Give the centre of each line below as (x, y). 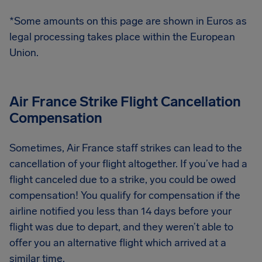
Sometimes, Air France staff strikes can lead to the (126, 148)
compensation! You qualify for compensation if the (125, 195)
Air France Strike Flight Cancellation (125, 101)
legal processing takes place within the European (122, 37)
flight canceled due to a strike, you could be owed (123, 180)
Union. (24, 53)
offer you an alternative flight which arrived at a (118, 243)
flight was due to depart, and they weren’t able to (121, 227)
